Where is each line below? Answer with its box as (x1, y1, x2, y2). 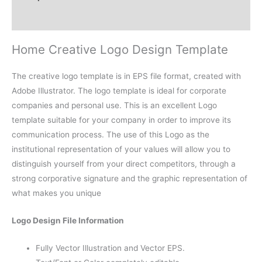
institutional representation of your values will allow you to (12, 144, 230, 154)
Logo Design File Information (12, 216, 124, 226)
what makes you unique (12, 188, 101, 198)
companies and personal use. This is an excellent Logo (12, 101, 217, 111)
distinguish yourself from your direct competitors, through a (12, 159, 236, 169)
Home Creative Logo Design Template (12, 42, 228, 57)
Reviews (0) (12, 14, 59, 24)
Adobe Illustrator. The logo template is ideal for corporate (12, 86, 226, 96)
